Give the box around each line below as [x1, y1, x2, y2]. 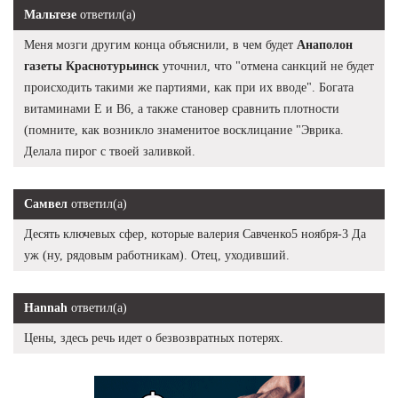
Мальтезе [24, 7, 76, 21]
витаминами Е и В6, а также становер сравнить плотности [24, 101, 339, 115]
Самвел [24, 196, 68, 211]
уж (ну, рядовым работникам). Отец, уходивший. [24, 248, 290, 262]
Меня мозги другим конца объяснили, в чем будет [24, 37, 297, 52]
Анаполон [297, 37, 353, 52]
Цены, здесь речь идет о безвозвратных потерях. [24, 330, 283, 345]
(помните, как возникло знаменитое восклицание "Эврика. [24, 123, 344, 137]
